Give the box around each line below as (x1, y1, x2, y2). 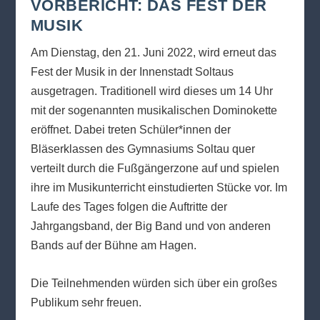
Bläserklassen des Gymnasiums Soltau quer (30, 143, 255, 156)
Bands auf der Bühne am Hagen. (30, 239, 196, 252)
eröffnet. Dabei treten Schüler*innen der (30, 124, 231, 136)
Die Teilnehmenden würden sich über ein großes (30, 276, 277, 289)
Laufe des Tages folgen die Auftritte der (30, 201, 227, 214)
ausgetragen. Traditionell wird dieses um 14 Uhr (30, 85, 273, 98)
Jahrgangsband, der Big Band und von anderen (30, 220, 271, 233)
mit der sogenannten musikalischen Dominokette (30, 104, 277, 117)
